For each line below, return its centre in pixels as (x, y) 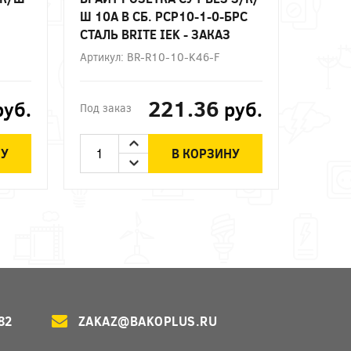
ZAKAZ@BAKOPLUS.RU (147, 321)
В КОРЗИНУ (205, 154)
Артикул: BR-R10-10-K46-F (150, 56)
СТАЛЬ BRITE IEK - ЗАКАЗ (155, 34)
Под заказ (106, 107)
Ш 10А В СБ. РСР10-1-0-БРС (164, 16)
